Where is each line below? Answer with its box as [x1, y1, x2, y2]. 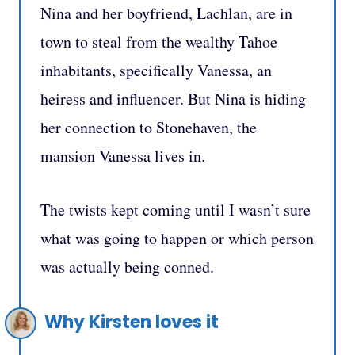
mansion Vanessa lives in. [40, 145, 205, 167]
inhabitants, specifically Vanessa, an [40, 59, 272, 82]
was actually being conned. [40, 256, 214, 278]
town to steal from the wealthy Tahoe [40, 31, 277, 53]
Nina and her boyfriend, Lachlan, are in [40, 2, 292, 25]
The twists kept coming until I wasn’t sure [40, 199, 311, 221]
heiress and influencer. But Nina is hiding [40, 88, 306, 110]
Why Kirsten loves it [44, 310, 219, 335]
